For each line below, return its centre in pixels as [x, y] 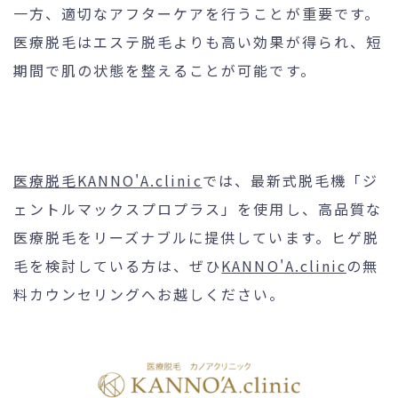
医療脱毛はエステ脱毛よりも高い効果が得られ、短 [198, 41]
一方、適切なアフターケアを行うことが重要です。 [197, 13]
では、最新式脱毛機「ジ [290, 180]
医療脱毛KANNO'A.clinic [108, 180]
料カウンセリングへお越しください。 [150, 294]
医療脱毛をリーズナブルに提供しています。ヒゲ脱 [196, 237]
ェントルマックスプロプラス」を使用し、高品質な [198, 208]
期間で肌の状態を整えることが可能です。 [165, 70]
